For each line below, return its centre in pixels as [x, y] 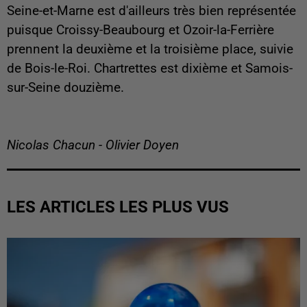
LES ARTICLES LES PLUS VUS [118, 207]
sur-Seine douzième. [65, 88]
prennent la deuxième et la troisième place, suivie [150, 50]
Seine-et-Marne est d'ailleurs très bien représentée [151, 11]
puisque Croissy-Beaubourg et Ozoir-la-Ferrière [140, 30]
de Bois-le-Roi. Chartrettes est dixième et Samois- [150, 69]
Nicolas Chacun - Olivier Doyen [93, 146]
